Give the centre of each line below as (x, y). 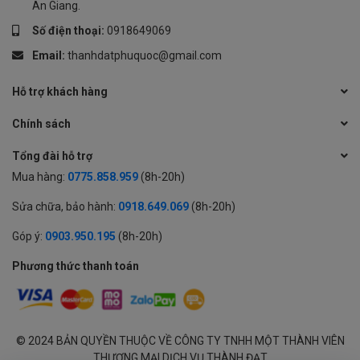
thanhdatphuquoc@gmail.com (145, 55)
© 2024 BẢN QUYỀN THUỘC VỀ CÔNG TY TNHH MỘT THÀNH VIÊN (180, 340)
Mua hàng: (39, 177)
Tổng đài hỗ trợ (52, 156)
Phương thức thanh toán (76, 266)
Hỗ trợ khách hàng (60, 92)
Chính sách (41, 124)
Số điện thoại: (70, 31)
